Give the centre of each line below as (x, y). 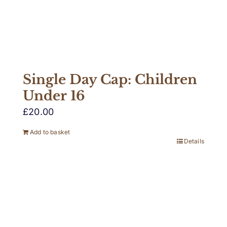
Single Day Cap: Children (110, 79)
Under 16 (54, 96)
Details (194, 141)
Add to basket (50, 132)
